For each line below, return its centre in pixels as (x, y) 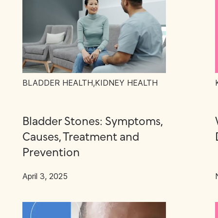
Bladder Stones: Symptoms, (92, 122)
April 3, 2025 (45, 176)
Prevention (51, 153)
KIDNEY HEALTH (126, 83)
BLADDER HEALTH (57, 83)
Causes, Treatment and (81, 137)
